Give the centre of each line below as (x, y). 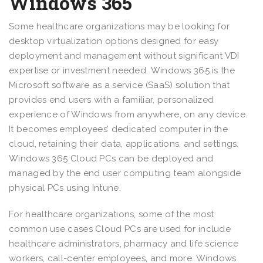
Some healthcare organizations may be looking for (119, 26)
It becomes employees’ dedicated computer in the (119, 129)
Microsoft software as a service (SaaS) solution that (119, 85)
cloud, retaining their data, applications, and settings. (124, 144)
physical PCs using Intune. (68, 188)
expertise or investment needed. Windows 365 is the (122, 70)
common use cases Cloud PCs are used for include (120, 229)
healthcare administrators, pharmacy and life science (124, 243)
